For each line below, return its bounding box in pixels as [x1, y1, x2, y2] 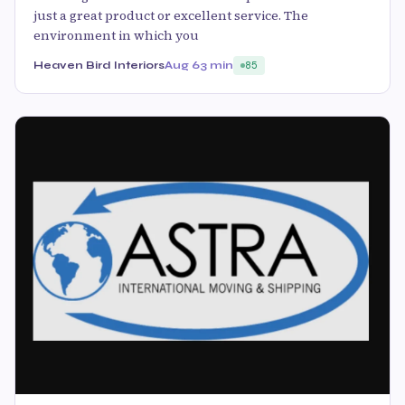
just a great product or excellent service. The [33, 6, 308, 25]
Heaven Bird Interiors [33, 59, 165, 72]
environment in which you [33, 26, 199, 45]
